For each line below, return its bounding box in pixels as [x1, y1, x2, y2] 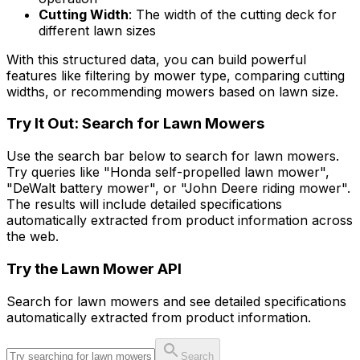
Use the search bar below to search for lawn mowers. [6, 148, 339, 165]
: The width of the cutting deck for [129, 6, 337, 22]
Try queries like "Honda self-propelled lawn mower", [6, 164, 329, 181]
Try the [6, 259, 61, 278]
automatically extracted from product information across [6, 212, 353, 229]
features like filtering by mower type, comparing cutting [6, 67, 345, 84]
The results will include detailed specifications [6, 196, 282, 213]
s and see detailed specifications [153, 292, 346, 309]
